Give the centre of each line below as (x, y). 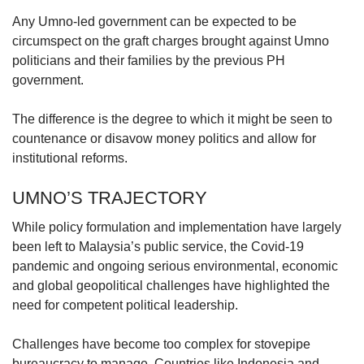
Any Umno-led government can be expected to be (154, 21)
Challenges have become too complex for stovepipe (161, 344)
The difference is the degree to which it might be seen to (172, 119)
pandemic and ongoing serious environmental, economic (175, 266)
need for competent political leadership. (125, 305)
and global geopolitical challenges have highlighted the (171, 285)
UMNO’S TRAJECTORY (110, 197)
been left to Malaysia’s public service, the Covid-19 (158, 246)
